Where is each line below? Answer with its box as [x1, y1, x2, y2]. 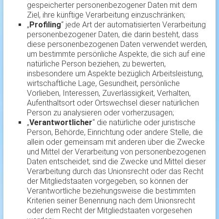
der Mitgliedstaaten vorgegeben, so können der [26, 176, 188, 186]
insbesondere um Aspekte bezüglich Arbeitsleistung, [26, 69, 203, 79]
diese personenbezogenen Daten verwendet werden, [26, 40, 207, 49]
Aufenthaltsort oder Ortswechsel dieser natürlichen [26, 98, 199, 108]
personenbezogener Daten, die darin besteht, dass [26, 30, 198, 40]
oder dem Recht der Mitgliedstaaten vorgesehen [26, 206, 192, 216]
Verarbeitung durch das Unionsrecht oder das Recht [26, 167, 203, 176]
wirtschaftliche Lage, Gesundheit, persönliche [26, 79, 180, 88]
